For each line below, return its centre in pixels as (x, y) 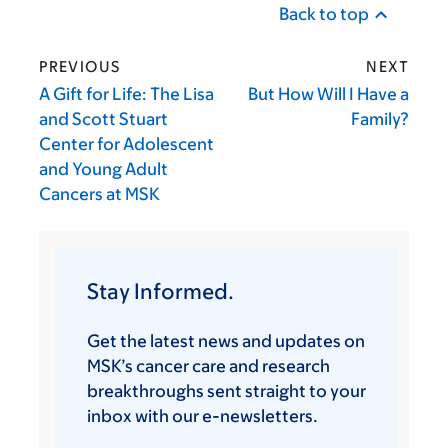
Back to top (324, 14)
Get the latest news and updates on (226, 341)
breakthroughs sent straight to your (226, 391)
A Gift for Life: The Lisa (126, 94)
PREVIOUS (80, 67)
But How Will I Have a (328, 94)
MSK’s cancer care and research (208, 366)
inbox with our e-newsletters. (202, 416)
